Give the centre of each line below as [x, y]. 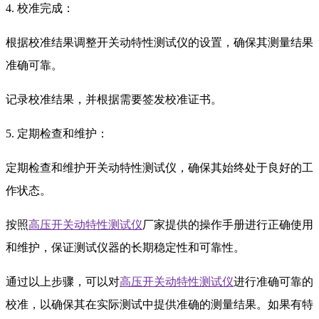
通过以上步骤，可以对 [63, 281]
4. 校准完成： [40, 8]
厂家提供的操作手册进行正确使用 [228, 224]
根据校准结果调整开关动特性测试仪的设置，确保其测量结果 [159, 42]
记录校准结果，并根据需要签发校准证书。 [114, 99]
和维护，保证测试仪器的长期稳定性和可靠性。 [125, 247]
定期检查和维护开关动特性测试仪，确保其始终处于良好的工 [159, 167]
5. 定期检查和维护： [57, 133]
